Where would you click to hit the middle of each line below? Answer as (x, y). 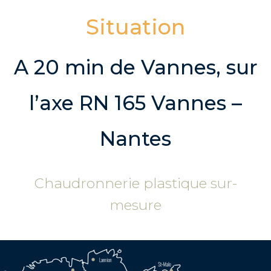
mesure (135, 205)
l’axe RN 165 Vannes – (135, 103)
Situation (135, 27)
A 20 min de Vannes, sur (135, 67)
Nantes (135, 139)
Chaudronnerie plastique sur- (135, 183)
